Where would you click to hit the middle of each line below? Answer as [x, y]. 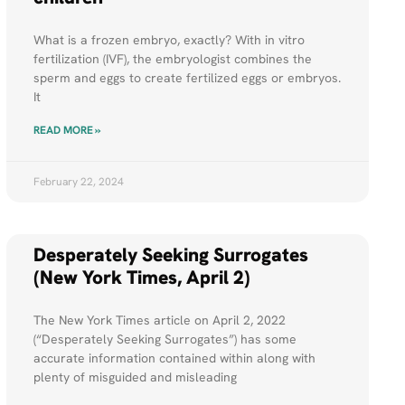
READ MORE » [67, 131]
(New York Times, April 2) [141, 278]
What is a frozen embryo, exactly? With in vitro [169, 40]
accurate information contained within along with [174, 358]
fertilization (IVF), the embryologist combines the [172, 59]
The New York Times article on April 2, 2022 [159, 320]
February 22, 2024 [78, 182]
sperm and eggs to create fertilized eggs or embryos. [187, 78]
